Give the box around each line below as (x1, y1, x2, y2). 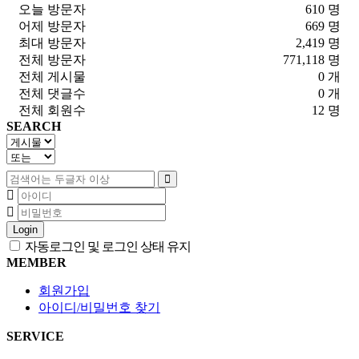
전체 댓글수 (18, 86, 86, 100)
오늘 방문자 (18, 2, 86, 16)
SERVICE (6, 329, 64, 343)
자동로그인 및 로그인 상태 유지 (22, 239, 191, 253)
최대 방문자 (18, 35, 86, 50)
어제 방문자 (18, 18, 86, 33)
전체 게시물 (18, 69, 86, 83)
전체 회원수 (18, 103, 86, 117)
